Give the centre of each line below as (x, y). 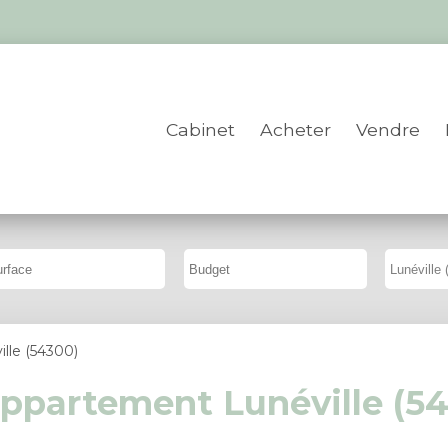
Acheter (296, 129)
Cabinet (201, 129)
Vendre (388, 129)
